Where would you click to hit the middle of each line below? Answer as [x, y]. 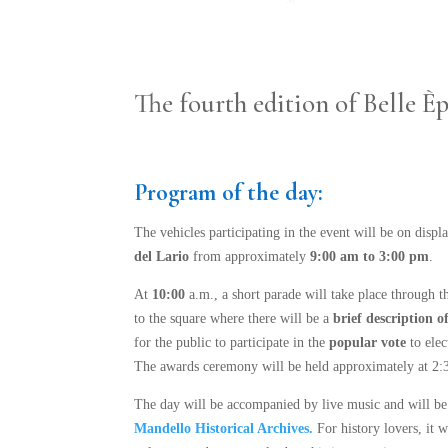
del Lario [164, 257]
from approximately [252, 257]
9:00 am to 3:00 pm [370, 257]
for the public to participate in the [232, 343]
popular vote [368, 343]
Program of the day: [229, 193]
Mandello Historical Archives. [224, 429]
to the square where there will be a [234, 319]
